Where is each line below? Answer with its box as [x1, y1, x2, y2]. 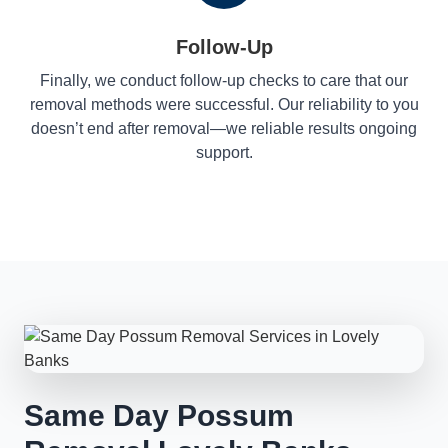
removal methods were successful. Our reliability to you [29, 96, 419, 113]
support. [195, 144, 253, 161]
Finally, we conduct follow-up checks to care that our [40, 72, 408, 89]
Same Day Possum [24, 399, 294, 432]
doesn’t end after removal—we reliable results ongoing [31, 120, 417, 137]
